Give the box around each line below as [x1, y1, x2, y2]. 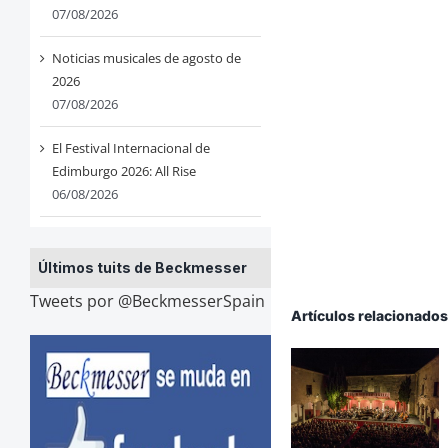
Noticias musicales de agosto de [51, 49, 241, 68]
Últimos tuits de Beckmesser [37, 259, 247, 277]
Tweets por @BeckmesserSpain [29, 290, 265, 313]
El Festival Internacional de [51, 139, 210, 158]
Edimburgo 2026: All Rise [51, 162, 196, 181]
